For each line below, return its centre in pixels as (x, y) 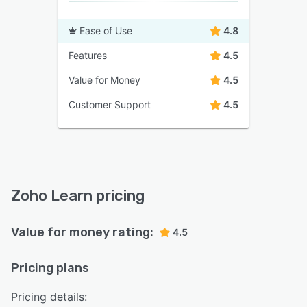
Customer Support (110, 105)
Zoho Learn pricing (78, 196)
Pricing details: (49, 297)
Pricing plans (50, 268)
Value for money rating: (82, 233)
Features (88, 56)
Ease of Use (106, 31)
